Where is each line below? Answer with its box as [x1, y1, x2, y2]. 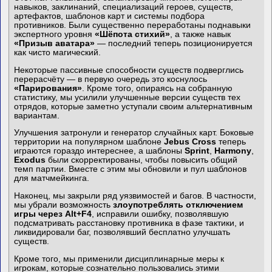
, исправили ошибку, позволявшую [92, 209, 229, 219]
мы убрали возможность [14, 200, 114, 209]
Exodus [14, 155, 46, 165]
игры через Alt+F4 [14, 209, 92, 219]
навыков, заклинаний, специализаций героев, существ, [14, 2, 234, 12]
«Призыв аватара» [14, 39, 95, 49]
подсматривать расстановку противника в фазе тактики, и [14, 218, 245, 228]
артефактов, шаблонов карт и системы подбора [14, 12, 205, 21]
